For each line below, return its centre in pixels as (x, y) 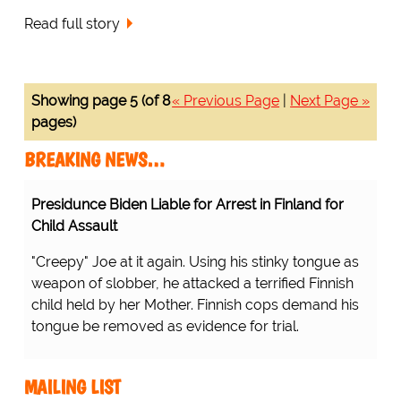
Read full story (72, 24)
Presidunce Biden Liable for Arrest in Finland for (187, 205)
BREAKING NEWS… (94, 160)
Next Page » (330, 101)
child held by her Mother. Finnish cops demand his (195, 305)
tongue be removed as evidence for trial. (165, 327)
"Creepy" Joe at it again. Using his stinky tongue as (195, 262)
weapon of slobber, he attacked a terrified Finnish (192, 284)
